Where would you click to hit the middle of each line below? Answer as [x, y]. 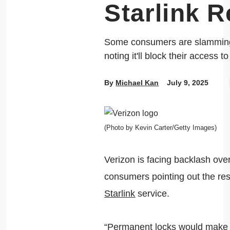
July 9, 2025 [188, 83]
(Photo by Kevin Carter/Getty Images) [161, 128]
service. [154, 194]
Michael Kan [137, 82]
